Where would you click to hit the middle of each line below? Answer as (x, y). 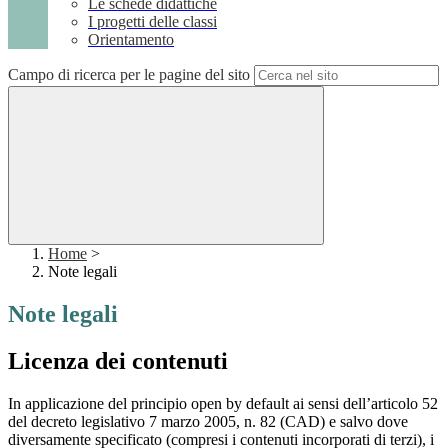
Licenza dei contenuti (118, 361)
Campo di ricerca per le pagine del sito (129, 75)
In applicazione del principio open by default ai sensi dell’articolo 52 (223, 404)
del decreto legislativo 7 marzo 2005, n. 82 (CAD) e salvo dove (208, 422)
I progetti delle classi (152, 22)
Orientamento (131, 40)
